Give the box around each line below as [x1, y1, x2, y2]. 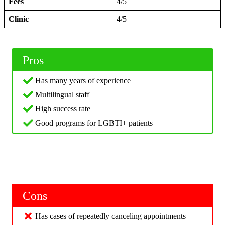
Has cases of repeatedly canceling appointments [35, 212, 186, 221]
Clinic [9, 15, 29, 24]
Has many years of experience [35, 76, 131, 85]
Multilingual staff [35, 90, 89, 99]
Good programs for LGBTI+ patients [35, 119, 153, 128]
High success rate [35, 104, 90, 114]
